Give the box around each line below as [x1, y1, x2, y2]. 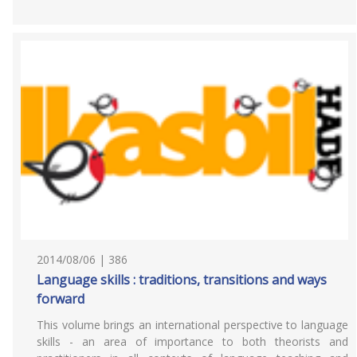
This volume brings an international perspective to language [37, 317, 348, 332]
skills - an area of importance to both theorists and [37, 334, 348, 349]
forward [37, 290, 84, 308]
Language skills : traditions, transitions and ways [37, 271, 327, 288]
